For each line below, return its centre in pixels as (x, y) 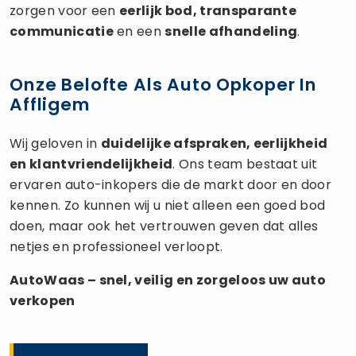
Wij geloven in (55, 143)
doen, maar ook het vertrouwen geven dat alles (164, 226)
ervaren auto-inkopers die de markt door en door (171, 184)
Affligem (50, 104)
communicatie (62, 31)
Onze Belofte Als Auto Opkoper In (163, 84)
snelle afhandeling (231, 31)
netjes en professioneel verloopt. (116, 246)
